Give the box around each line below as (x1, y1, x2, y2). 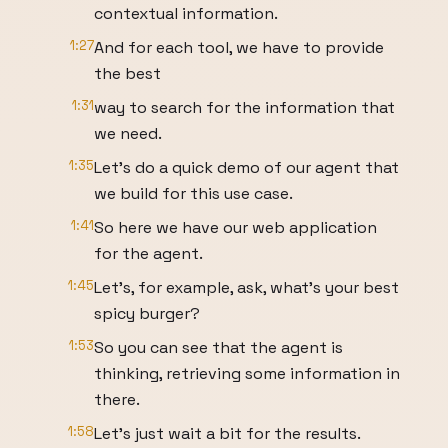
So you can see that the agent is (94, 337, 343, 358)
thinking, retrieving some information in (94, 363, 400, 384)
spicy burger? (94, 303, 200, 324)
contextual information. (94, 3, 278, 24)
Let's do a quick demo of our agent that (94, 157, 399, 178)
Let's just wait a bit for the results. (94, 423, 361, 444)
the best (94, 63, 161, 84)
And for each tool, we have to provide (94, 37, 384, 58)
